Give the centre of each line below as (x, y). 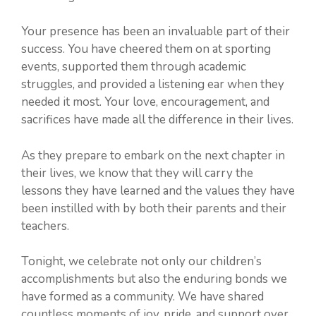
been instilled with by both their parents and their (154, 208)
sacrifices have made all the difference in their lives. (157, 120)
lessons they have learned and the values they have (158, 190)
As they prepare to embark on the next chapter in (153, 155)
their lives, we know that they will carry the (137, 173)
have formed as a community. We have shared (142, 297)
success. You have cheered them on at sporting (146, 49)
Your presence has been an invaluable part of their (156, 31)
